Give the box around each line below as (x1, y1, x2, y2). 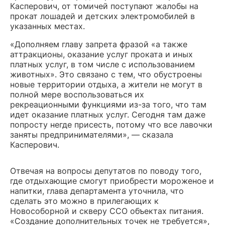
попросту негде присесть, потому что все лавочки (10, 120, 212, 130)
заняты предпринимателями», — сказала (10, 130, 173, 140)
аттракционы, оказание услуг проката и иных (10, 49, 193, 59)
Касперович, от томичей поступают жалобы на (10, 1, 198, 11)
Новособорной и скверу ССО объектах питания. (10, 206, 203, 216)
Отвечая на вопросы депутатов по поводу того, (10, 166, 201, 176)
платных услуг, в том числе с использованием (10, 59, 195, 69)
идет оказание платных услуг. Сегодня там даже (10, 109, 205, 120)
